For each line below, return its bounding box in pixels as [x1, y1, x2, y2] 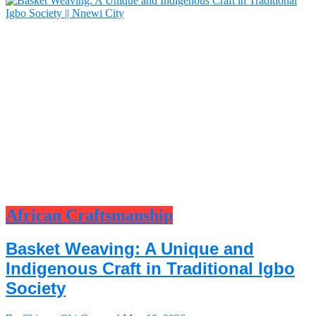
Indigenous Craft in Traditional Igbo [6, 258, 295, 278]
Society [6, 278, 66, 298]
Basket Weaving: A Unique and [6, 238, 254, 258]
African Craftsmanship [6, 205, 173, 224]
